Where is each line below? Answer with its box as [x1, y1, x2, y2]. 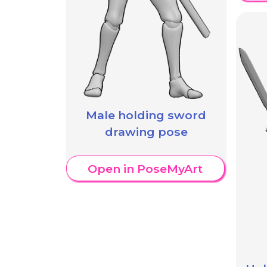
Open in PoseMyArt [88, 161, 203, 176]
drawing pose [104, 125, 188, 139]
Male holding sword [86, 108, 207, 123]
